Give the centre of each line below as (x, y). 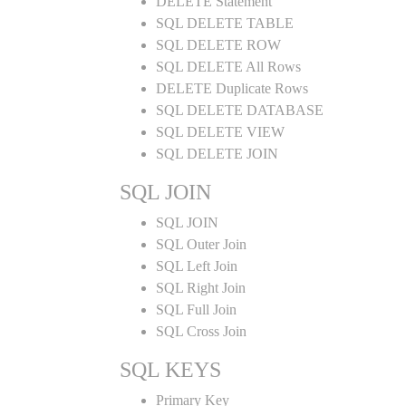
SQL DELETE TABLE (225, 23)
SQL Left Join (197, 266)
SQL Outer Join (201, 244)
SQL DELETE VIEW (220, 132)
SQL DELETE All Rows (228, 67)
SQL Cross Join (201, 331)
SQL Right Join (201, 288)
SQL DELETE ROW (218, 45)
